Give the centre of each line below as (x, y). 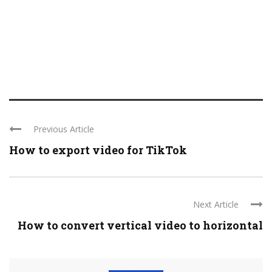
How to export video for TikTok (98, 150)
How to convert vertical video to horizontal (140, 225)
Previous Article (64, 129)
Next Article (216, 204)
